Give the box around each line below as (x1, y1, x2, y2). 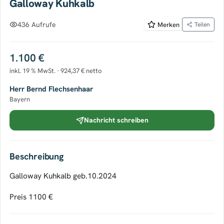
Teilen (194, 20, 210, 28)
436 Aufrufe (17, 19, 56, 29)
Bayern (9, 95, 30, 103)
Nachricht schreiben (83, 115, 148, 124)
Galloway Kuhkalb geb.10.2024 (9, 170, 116, 181)
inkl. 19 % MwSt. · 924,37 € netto (9, 66, 102, 75)
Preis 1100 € (9, 191, 53, 202)
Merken (157, 20, 179, 29)
